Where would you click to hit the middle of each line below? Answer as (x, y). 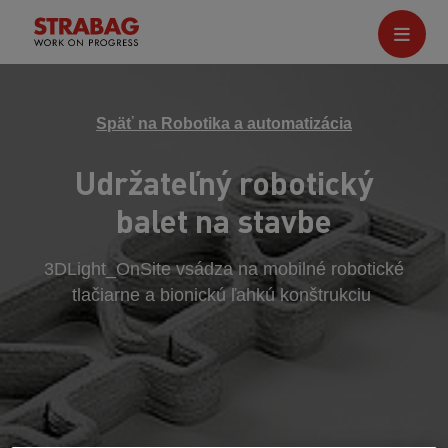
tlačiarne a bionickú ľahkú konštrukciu (224, 295)
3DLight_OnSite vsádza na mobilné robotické (224, 269)
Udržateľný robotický (224, 182)
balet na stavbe (224, 220)
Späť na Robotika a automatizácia (224, 123)
